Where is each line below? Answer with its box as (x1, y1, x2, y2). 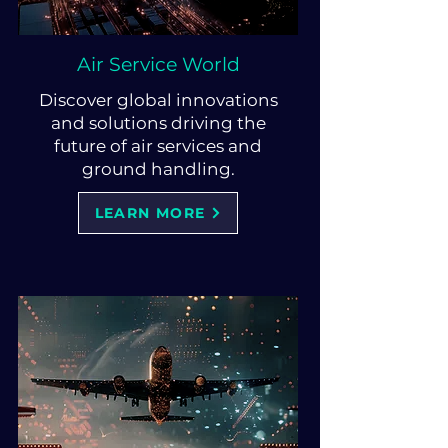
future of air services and (54, 136, 262, 156)
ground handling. (81, 159, 235, 179)
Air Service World (76, 53, 240, 76)
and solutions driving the (50, 113, 266, 133)
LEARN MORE (94, 204, 206, 222)
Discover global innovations (38, 90, 278, 110)
